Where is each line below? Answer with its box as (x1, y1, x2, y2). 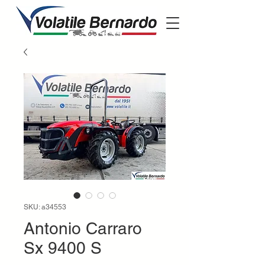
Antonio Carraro (24, 219, 142, 238)
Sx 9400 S (24, 238, 102, 257)
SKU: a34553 (24, 203, 66, 211)
